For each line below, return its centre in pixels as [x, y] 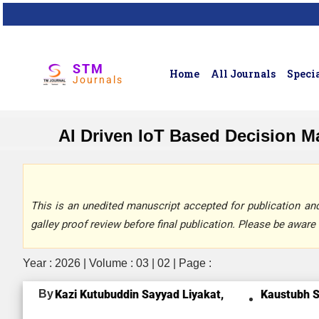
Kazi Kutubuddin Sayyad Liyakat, [139, 294]
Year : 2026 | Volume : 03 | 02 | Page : [117, 263]
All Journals [244, 74]
